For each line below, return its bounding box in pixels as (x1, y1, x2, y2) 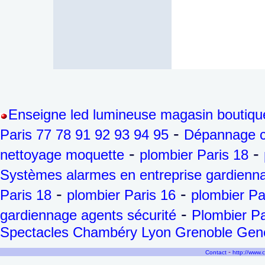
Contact (205, 249, 227, 256)
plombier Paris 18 (140, 147, 248, 163)
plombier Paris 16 (67, 187, 176, 203)
